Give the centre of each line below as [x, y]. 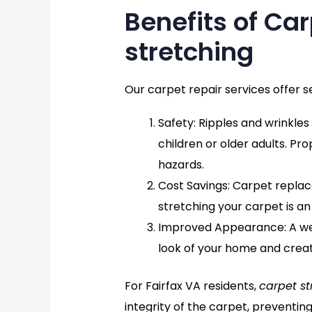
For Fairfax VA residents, [192, 286]
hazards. [181, 165]
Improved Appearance [221, 228]
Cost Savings [193, 186]
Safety [175, 123]
